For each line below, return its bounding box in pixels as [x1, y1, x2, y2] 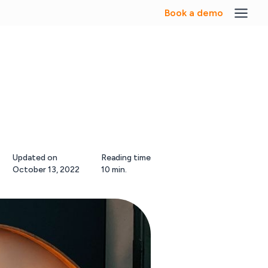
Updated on [13, 153, 58, 163]
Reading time [101, 153, 151, 163]
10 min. [101, 165, 127, 175]
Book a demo [164, 7, 223, 19]
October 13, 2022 [13, 165, 80, 175]
